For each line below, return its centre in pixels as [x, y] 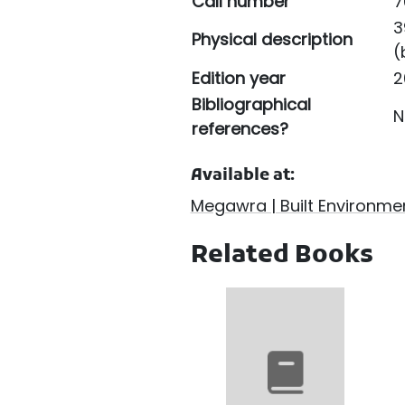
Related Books [282, 257]
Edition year [238, 79]
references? [240, 129]
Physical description [272, 40]
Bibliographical [251, 105]
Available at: [242, 176]
